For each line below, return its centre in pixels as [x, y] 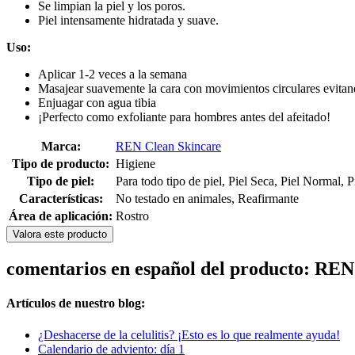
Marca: [61, 147]
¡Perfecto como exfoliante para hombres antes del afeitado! [184, 117]
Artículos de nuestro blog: [76, 303]
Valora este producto [60, 235]
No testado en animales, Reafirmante [207, 199]
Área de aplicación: [61, 216]
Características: [61, 199]
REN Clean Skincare [168, 147]
